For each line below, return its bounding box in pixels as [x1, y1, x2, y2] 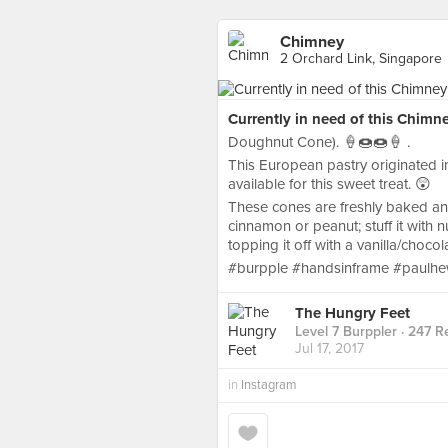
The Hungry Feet [295, 304, 410, 323]
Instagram [241, 377, 297, 393]
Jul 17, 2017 [295, 340, 364, 358]
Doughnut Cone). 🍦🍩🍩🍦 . [228, 133, 410, 151]
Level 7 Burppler [295, 323, 397, 341]
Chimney [280, 32, 344, 52]
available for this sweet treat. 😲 [228, 175, 431, 193]
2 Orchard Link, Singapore [280, 50, 442, 67]
